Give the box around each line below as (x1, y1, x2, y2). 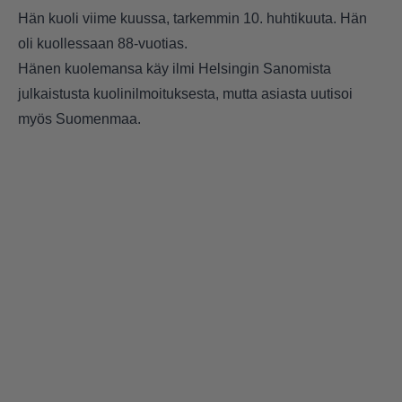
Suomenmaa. (56, 110, 141, 127)
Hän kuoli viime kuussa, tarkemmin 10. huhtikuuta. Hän (18, 10, 367, 26)
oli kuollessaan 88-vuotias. (18, 35, 188, 51)
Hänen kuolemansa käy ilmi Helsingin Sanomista (18, 60, 331, 76)
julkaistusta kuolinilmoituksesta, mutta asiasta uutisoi (18, 85, 353, 101)
